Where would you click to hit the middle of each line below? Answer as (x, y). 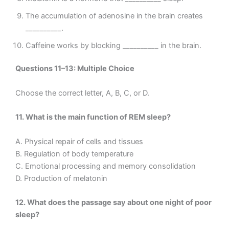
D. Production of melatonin (61, 178)
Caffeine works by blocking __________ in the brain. (113, 45)
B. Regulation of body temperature (74, 154)
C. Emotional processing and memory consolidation (106, 166)
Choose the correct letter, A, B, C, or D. (82, 93)
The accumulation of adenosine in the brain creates (114, 16)
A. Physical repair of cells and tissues (79, 141)
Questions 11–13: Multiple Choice (75, 69)
